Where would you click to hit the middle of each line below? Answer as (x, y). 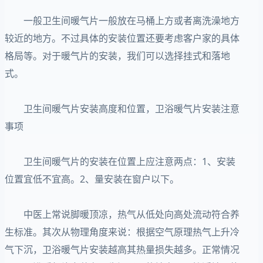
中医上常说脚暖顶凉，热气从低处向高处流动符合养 (122, 214)
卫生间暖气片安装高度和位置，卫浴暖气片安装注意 (122, 108)
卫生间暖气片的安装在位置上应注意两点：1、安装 (120, 161)
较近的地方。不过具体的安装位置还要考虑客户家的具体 (122, 38)
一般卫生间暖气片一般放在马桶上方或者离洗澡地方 (122, 20)
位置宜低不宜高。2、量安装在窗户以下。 (92, 179)
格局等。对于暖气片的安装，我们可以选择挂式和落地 (117, 55)
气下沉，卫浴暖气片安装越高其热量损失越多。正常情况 (122, 249)
